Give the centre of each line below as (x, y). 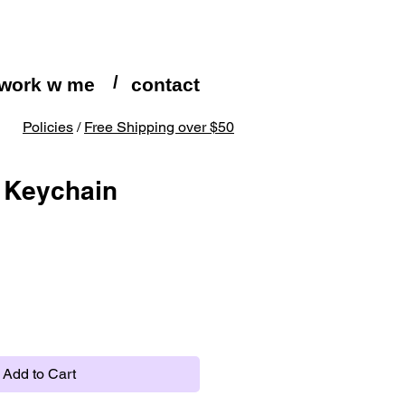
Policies (48, 127)
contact (165, 85)
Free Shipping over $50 (159, 127)
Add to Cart (39, 373)
